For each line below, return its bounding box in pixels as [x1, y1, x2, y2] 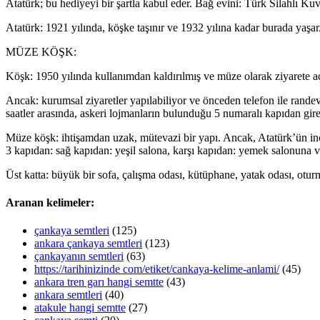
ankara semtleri [34, 289, 102, 301]
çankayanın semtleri [34, 250, 124, 263]
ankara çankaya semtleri [34, 237, 142, 250]
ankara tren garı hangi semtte [34, 276, 164, 289]
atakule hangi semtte [34, 301, 126, 314]
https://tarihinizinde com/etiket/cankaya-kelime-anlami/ [34, 263, 279, 276]
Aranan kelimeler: [6, 196, 94, 209]
